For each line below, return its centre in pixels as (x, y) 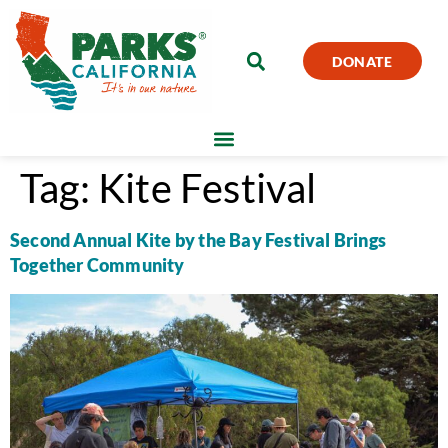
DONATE (362, 61)
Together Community (97, 264)
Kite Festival (207, 187)
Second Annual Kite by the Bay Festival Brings (198, 239)
